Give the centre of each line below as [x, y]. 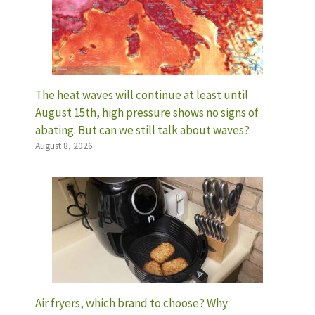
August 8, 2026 [64, 146]
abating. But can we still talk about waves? [142, 130]
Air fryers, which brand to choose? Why [131, 303]
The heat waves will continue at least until [142, 95]
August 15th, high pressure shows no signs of [147, 112]
